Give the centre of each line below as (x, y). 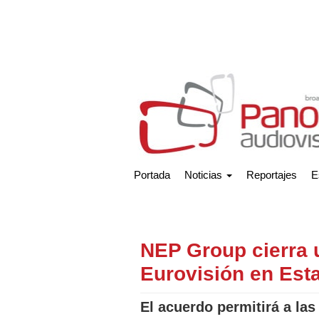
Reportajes (272, 174)
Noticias (205, 174)
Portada (152, 174)
